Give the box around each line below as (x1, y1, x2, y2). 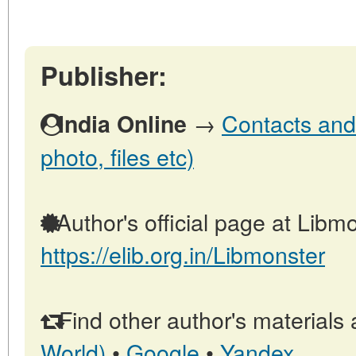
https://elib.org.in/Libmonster (41, 238, 325, 270)
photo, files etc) (41, 140, 194, 172)
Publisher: (41, 56, 167, 94)
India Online (58, 107, 187, 140)
